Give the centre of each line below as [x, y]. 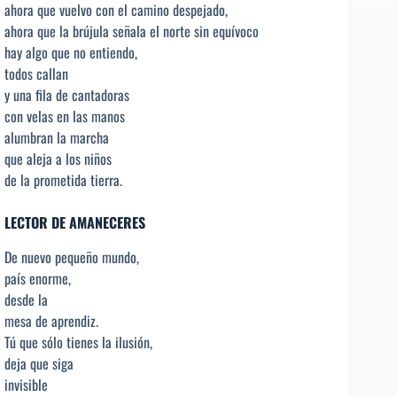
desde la [26, 299]
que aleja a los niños [58, 158]
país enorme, [38, 278]
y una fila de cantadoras [67, 94]
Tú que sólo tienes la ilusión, [78, 342]
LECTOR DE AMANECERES [75, 222]
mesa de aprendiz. [51, 320]
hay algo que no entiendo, [71, 52]
